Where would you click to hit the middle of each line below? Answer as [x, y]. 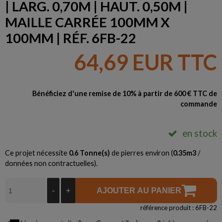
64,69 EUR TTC [145, 62]
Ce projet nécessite [37, 153]
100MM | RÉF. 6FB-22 [71, 38]
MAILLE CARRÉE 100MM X [87, 22]
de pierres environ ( [141, 153]
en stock [200, 133]
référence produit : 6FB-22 [179, 208]
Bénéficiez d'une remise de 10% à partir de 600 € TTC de [125, 94]
